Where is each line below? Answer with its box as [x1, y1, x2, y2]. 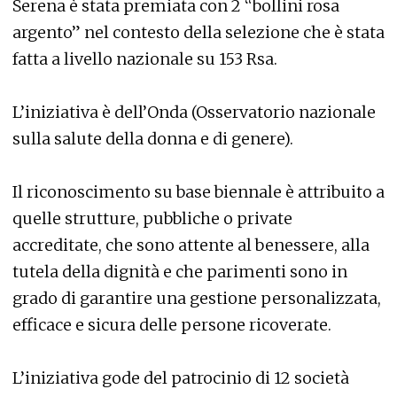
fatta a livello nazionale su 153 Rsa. [12, 49, 277, 69]
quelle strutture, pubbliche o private [12, 208, 292, 229]
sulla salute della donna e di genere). [12, 128, 293, 149]
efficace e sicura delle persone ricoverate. [12, 315, 331, 335]
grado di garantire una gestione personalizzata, [12, 288, 381, 308]
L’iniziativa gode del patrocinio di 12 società [12, 368, 349, 388]
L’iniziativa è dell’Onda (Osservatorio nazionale [12, 102, 376, 122]
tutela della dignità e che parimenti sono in [12, 261, 347, 282]
